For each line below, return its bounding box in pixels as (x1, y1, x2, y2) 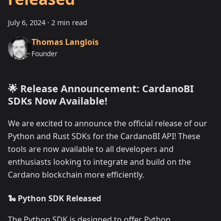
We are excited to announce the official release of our (8, 118, 207, 129)
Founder (32, 49, 58, 58)
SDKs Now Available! (8, 94, 108, 108)
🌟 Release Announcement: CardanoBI (8, 82, 194, 95)
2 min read (51, 18, 87, 27)
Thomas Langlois (32, 36, 99, 47)
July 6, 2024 (8, 18, 45, 27)
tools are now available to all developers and (8, 144, 174, 154)
